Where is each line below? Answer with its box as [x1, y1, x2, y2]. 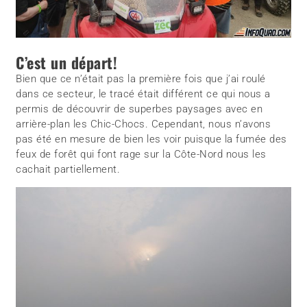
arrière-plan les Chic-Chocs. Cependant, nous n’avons [16, 117, 271, 130]
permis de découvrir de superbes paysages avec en [16, 102, 263, 115]
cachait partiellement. [16, 162, 121, 175]
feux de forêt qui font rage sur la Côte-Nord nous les [16, 147, 267, 160]
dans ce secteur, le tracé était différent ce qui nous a [16, 87, 271, 100]
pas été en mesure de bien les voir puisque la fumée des [16, 132, 287, 145]
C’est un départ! [16, 51, 118, 73]
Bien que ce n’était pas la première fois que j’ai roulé [16, 72, 266, 85]
